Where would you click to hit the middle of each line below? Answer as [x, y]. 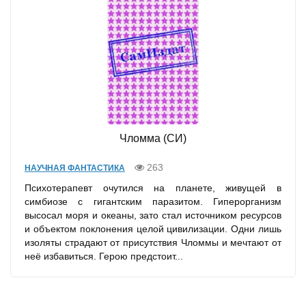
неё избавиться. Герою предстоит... [104, 256]
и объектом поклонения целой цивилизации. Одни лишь [153, 229]
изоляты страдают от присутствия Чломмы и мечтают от [153, 243]
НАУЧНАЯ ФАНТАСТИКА [75, 168]
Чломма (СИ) [153, 139]
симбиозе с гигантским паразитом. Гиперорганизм [153, 202]
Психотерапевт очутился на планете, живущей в [153, 188]
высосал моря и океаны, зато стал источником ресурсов [153, 215]
